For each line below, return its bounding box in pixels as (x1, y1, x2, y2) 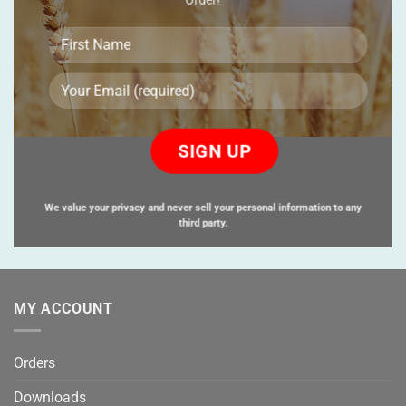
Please (209, 115, 237, 126)
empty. (209, 169, 237, 180)
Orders (14, 354, 55, 372)
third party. (178, 217, 227, 230)
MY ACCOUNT (14, 299, 113, 317)
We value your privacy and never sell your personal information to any (43, 202, 362, 215)
